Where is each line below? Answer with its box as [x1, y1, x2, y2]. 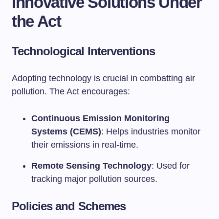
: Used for [152, 161, 190, 171]
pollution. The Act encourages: [12, 87, 130, 96]
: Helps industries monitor [101, 127, 200, 136]
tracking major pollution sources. [31, 174, 157, 184]
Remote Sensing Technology [31, 161, 152, 171]
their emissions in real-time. [31, 140, 138, 150]
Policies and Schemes [12, 199, 126, 213]
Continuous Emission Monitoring [31, 113, 170, 123]
